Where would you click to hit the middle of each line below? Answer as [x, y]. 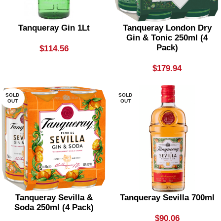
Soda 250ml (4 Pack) [54, 207]
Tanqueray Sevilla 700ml [167, 198]
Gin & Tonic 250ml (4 [167, 38]
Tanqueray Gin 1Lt [54, 28]
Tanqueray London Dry [167, 28]
